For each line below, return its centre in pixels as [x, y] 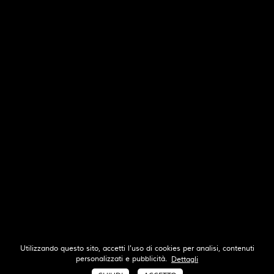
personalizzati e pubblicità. [124, 259]
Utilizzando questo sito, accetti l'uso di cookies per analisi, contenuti [137, 249]
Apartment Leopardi [128, 135]
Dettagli [185, 259]
